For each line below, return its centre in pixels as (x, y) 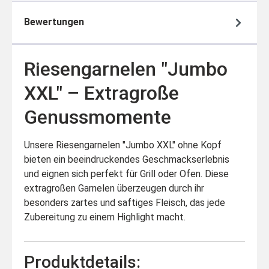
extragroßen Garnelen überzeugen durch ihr (114, 188)
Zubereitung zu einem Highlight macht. (105, 217)
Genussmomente (98, 117)
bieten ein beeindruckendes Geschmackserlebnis (127, 159)
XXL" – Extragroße (101, 93)
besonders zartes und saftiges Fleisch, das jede (125, 202)
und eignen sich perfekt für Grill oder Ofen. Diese (126, 174)
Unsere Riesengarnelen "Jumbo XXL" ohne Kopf (123, 145)
